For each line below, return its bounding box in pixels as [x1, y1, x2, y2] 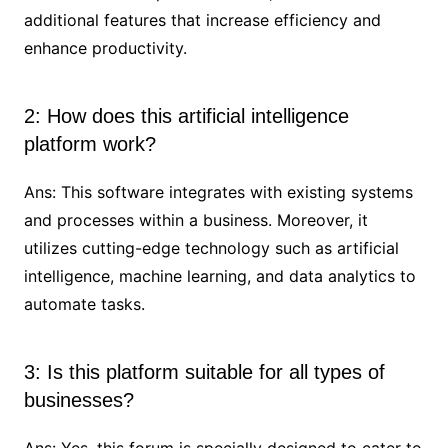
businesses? [23, 388, 134, 411]
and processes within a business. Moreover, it [23, 209, 368, 230]
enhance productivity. [23, 37, 187, 58]
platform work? [23, 132, 156, 155]
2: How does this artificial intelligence [23, 104, 349, 127]
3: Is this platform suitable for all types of [23, 360, 385, 383]
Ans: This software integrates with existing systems [23, 181, 413, 202]
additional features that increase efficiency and [23, 9, 381, 30]
